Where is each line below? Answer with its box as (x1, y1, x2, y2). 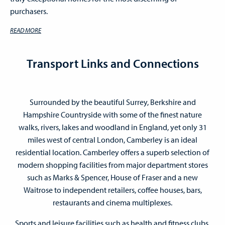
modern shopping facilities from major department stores (17, 160, 208, 170)
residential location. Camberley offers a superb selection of (16, 147, 209, 158)
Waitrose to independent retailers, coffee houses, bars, (23, 185, 202, 195)
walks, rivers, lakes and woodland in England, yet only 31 (18, 122, 207, 133)
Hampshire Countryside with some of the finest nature (23, 109, 202, 120)
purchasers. (10, 6, 48, 17)
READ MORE (10, 26, 41, 35)
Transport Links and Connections (26, 56, 199, 71)
